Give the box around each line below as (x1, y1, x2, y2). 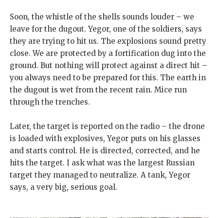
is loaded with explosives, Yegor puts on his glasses (10, 134, 200, 144)
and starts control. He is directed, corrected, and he (10, 146, 200, 156)
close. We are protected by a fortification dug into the (10, 49, 206, 58)
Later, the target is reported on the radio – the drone (10, 122, 205, 131)
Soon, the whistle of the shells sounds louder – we (10, 12, 194, 22)
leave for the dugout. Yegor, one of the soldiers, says (10, 24, 202, 34)
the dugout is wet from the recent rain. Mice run (10, 85, 187, 95)
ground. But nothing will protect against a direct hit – (10, 61, 207, 71)
